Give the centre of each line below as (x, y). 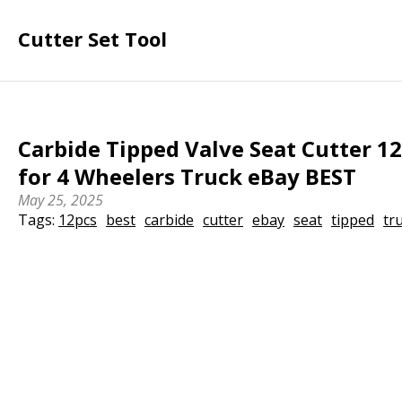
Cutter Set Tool (92, 39)
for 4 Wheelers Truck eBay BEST (188, 176)
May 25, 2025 (61, 200)
